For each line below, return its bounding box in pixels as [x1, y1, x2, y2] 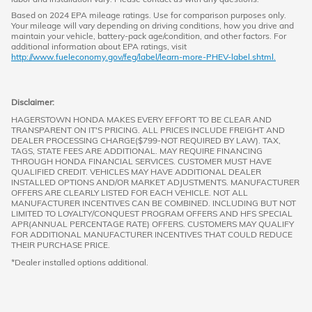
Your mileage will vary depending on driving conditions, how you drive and [11, 19, 294, 31]
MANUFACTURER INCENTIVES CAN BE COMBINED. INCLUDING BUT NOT [11, 197, 296, 208]
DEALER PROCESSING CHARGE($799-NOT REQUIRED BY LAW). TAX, [11, 134, 281, 146]
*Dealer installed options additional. [11, 256, 148, 267]
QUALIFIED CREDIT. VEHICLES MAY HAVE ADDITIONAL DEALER [11, 166, 261, 177]
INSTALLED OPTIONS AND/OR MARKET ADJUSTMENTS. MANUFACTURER [11, 176, 299, 187]
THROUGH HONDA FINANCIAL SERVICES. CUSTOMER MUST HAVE [11, 155, 272, 166]
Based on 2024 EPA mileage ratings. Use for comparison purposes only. [11, 9, 286, 20]
